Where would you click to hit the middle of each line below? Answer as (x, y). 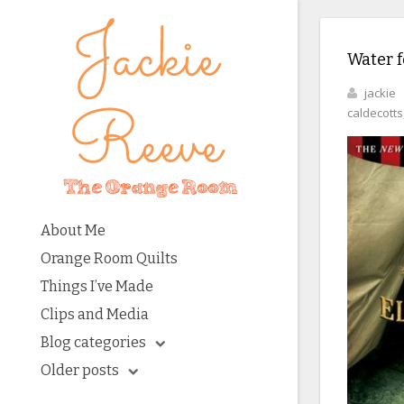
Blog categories (93, 342)
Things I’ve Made (97, 286)
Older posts (80, 370)
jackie (380, 93)
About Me (73, 230)
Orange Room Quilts (109, 258)
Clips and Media (95, 314)
